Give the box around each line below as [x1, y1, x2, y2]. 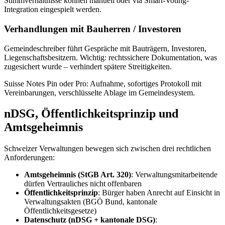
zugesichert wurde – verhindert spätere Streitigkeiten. [4, 62, 172, 71]
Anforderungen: [4, 153, 55, 162]
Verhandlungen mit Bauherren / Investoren [4, 23, 181, 34]
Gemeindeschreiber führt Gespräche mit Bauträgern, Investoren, [4, 44, 206, 53]
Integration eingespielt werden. [4, 5, 101, 14]
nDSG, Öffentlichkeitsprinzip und [4, 107, 178, 121]
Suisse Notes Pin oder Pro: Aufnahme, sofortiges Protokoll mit [4, 79, 201, 88]
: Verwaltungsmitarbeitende [131, 170, 217, 179]
